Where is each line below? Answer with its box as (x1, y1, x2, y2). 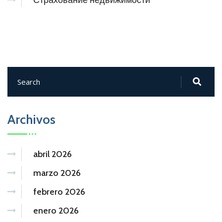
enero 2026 (33, 205, 79, 216)
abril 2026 (33, 149, 72, 160)
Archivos (7, 111, 55, 127)
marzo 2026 (33, 167, 81, 178)
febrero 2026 (33, 186, 85, 197)
